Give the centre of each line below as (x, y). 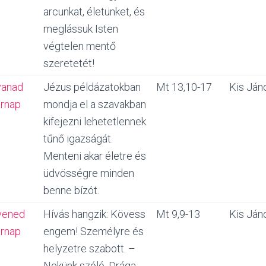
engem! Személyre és (94, 231)
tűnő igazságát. (78, 139)
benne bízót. (71, 190)
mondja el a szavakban (95, 104)
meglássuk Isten (81, 29)
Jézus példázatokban (92, 87)
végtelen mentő (80, 46)
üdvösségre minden (89, 173)
